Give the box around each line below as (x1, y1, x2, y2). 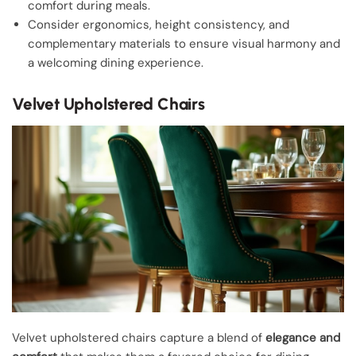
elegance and (265, 329, 340, 346)
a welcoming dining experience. (28, 55, 203, 71)
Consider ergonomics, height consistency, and (28, 17, 289, 33)
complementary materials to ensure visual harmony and (28, 36, 340, 52)
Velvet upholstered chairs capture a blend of (12, 329, 265, 346)
